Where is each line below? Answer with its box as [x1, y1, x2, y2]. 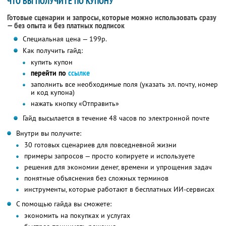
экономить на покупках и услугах [24, 211, 130, 220]
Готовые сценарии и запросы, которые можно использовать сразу [7, 13, 216, 23]
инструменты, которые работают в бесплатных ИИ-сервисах [24, 185, 214, 194]
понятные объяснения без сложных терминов [24, 174, 168, 183]
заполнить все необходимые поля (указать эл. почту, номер [30, 80, 218, 89]
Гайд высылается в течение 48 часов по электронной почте [22, 114, 209, 123]
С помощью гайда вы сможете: [16, 199, 111, 209]
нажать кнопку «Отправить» [30, 99, 119, 108]
